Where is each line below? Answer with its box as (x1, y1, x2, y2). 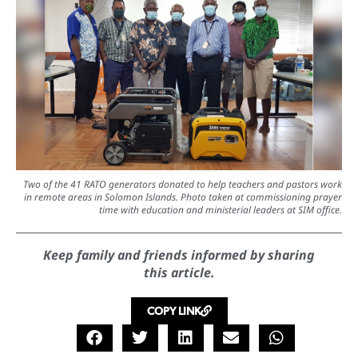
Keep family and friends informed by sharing (43, 245, 315, 264)
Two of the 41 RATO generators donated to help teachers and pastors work (23, 177, 342, 191)
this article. (143, 263, 215, 281)
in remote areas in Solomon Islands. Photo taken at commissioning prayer (24, 189, 342, 204)
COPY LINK (146, 304, 201, 317)
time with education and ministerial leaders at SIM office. (99, 202, 342, 217)
